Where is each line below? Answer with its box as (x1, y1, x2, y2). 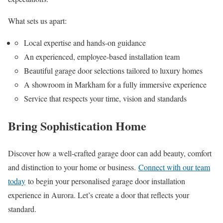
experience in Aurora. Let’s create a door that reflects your (8, 189, 189, 200)
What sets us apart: (8, 15, 67, 26)
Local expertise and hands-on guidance (24, 37, 146, 48)
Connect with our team (138, 161, 210, 172)
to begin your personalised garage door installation (28, 175, 185, 186)
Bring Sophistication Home (8, 116, 146, 134)
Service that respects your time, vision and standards (24, 93, 187, 104)
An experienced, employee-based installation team (24, 51, 180, 62)
